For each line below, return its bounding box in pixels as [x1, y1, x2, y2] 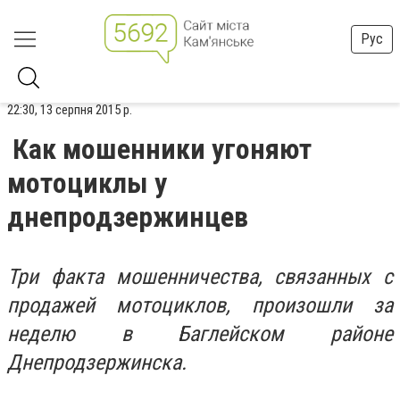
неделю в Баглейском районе [7, 321, 393, 346]
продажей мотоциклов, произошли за [7, 293, 393, 318]
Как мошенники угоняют [12, 132, 312, 166]
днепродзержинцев [7, 200, 248, 234]
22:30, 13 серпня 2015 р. [7, 102, 132, 118]
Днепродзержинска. [7, 350, 187, 375]
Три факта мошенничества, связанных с [7, 264, 393, 289]
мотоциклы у [7, 166, 167, 200]
